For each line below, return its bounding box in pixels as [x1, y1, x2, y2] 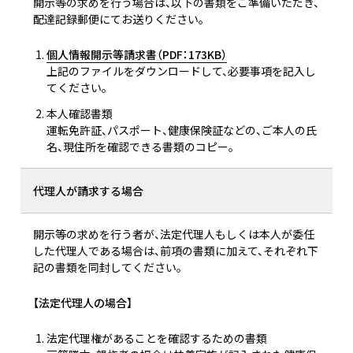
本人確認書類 [46, 106, 113, 122]
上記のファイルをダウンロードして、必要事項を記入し [46, 63, 316, 80]
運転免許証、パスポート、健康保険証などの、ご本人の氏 [46, 122, 317, 139]
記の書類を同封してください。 [33, 259, 182, 276]
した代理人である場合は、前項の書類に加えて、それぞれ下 [33, 243, 318, 259]
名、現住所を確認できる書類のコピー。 [46, 139, 234, 155]
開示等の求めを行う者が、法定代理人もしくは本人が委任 [33, 226, 314, 243]
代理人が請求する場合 [33, 183, 143, 199]
